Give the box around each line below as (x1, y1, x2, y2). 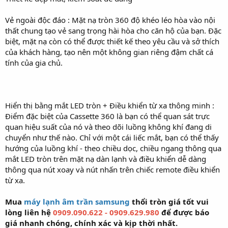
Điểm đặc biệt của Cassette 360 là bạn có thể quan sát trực (5, 111, 210, 121)
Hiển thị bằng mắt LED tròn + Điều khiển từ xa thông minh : (5, 100, 214, 110)
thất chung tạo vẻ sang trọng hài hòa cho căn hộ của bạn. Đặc (5, 25, 221, 36)
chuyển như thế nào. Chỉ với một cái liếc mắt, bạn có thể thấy (5, 132, 219, 142)
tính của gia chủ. (5, 58, 63, 68)
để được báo (159, 207, 209, 217)
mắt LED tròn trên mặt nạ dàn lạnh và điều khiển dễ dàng (5, 154, 206, 164)
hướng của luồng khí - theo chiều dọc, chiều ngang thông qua (5, 143, 221, 153)
